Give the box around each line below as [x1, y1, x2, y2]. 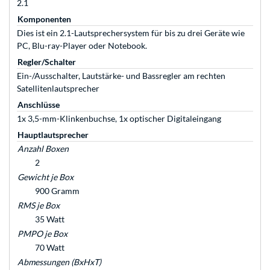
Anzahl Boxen [17, 143, 69, 154]
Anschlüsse [17, 99, 60, 110]
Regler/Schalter [17, 57, 76, 67]
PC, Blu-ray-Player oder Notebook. [17, 40, 147, 51]
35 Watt [35, 214, 64, 225]
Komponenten [17, 14, 71, 25]
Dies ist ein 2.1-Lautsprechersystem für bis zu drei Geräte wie [17, 28, 245, 39]
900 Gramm [35, 186, 80, 196]
